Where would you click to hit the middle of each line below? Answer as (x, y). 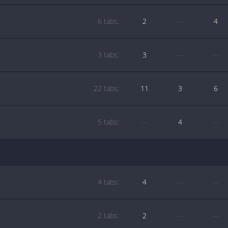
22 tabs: (106, 88)
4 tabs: (108, 182)
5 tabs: (108, 122)
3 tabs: (108, 55)
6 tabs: (108, 21)
